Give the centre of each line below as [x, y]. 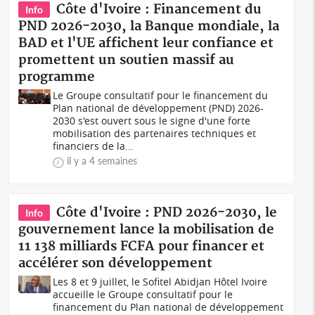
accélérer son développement [116, 263]
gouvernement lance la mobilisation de [147, 230]
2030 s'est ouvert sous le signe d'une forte [152, 121]
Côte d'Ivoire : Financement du [159, 9]
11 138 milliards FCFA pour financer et [142, 246]
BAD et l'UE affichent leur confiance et [146, 43]
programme [57, 77]
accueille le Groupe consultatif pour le [143, 294]
